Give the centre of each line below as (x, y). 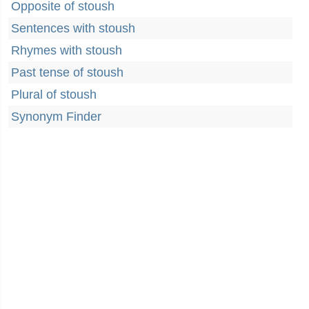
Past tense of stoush (67, 72)
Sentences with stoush (73, 28)
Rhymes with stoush (67, 50)
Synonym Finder (56, 117)
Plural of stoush (54, 94)
